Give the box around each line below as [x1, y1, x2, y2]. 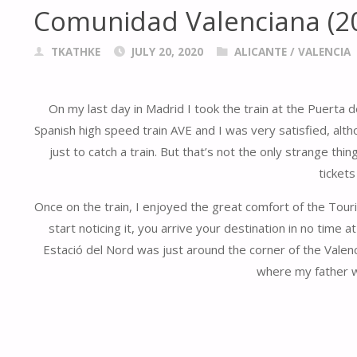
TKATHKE [50, 45, 100, 60]
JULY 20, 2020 [131, 45, 203, 60]
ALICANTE [233, 45, 287, 60]
